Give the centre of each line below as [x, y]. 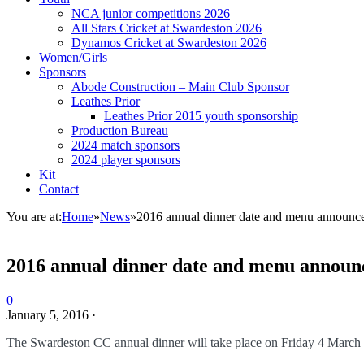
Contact [59, 189]
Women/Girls [73, 57]
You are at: [34, 217]
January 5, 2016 [48, 314]
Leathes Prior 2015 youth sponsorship [201, 116]
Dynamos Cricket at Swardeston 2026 [169, 43]
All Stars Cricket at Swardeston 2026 [167, 28]
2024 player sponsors [126, 160]
